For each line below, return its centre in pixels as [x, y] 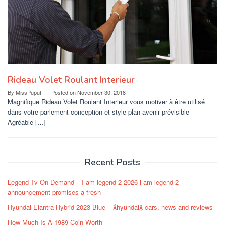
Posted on [64, 92]
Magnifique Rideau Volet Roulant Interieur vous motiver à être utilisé [106, 101]
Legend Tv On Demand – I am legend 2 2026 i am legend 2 [93, 182]
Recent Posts [113, 162]
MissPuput [28, 92]
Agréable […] [27, 122]
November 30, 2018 [101, 92]
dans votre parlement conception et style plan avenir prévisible [98, 111]
